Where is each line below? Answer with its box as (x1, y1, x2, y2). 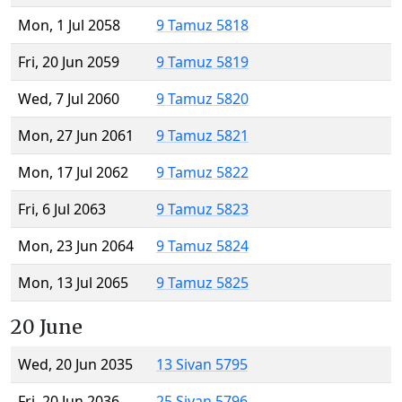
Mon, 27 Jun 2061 (18, 126, 134, 146)
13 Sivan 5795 (156, 354, 248, 375)
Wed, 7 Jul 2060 (18, 89, 119, 109)
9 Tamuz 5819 (156, 52, 249, 73)
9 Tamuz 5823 (156, 199, 249, 220)
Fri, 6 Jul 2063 (18, 199, 106, 220)
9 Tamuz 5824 (156, 236, 249, 257)
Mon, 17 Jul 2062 (18, 162, 128, 183)
